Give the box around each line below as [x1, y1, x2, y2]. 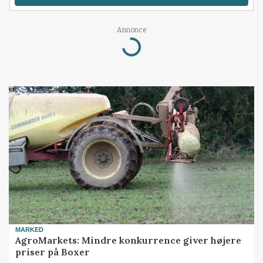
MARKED [15, 225, 44, 233]
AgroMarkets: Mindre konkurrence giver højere [15, 234, 242, 247]
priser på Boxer [15, 246, 90, 258]
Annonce [116, 26, 147, 35]
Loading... [97, 40, 140, 55]
